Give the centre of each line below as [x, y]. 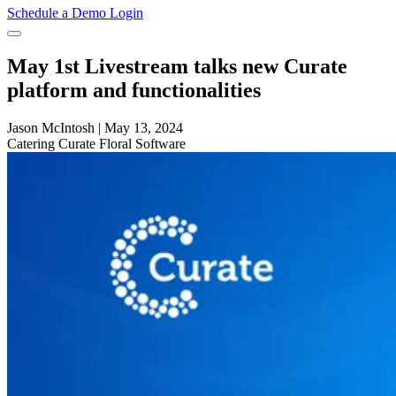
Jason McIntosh [51, 128]
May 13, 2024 [144, 128]
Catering [33, 144]
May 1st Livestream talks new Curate [177, 67]
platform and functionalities [134, 91]
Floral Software [142, 144]
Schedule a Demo [58, 13]
